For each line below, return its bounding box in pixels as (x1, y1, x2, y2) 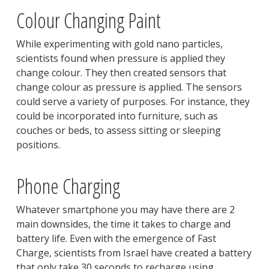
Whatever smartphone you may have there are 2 (16, 203, 235, 217)
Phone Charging (16, 172, 120, 201)
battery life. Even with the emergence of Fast (16, 232, 216, 246)
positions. (16, 138, 60, 152)
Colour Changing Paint (16, 6, 161, 35)
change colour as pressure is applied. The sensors (16, 80, 242, 94)
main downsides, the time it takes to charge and (16, 217, 231, 231)
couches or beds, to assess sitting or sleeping (16, 124, 221, 138)
